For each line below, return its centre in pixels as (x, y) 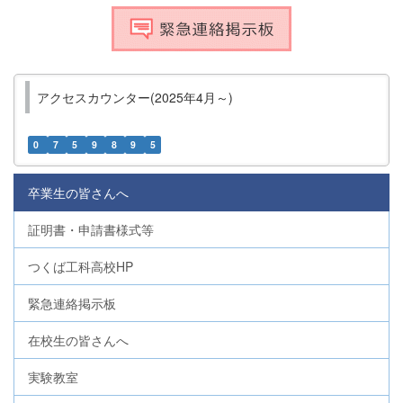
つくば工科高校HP (81, 267)
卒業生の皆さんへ (78, 193)
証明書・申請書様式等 (91, 230)
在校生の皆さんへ (78, 340)
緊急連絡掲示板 (72, 304)
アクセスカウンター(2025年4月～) (135, 98)
